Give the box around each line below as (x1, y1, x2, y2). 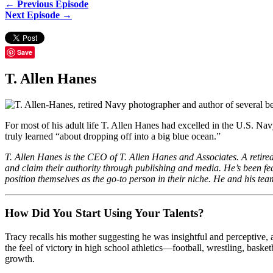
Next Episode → (5, 9, 72, 20)
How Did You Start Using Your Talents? (5, 207, 204, 220)
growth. (5, 253, 35, 264)
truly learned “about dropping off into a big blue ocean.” (5, 130, 221, 141)
